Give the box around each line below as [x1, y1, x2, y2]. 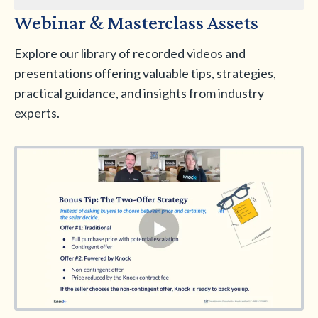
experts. [14, 104, 60, 121]
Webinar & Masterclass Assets [14, 11, 258, 33]
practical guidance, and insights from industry [14, 84, 264, 101]
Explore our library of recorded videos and [14, 45, 246, 61]
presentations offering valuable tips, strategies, [14, 65, 276, 81]
